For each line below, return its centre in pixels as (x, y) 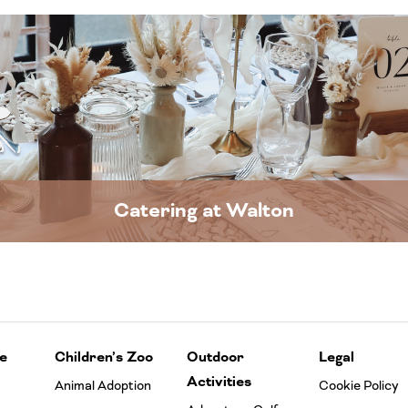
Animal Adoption (102, 386)
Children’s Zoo (103, 358)
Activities (219, 382)
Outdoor (215, 358)
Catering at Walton (204, 211)
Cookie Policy (359, 386)
